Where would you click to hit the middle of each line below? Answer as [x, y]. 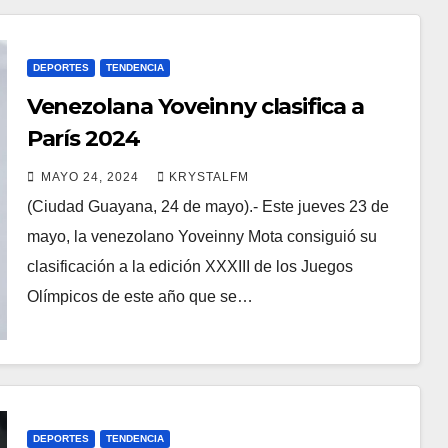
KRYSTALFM [208, 177]
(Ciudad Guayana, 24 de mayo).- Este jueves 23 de [207, 206]
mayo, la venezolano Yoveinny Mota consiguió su [201, 236]
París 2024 [83, 138]
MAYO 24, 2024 [91, 177]
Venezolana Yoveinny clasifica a [143, 106]
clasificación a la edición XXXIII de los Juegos [189, 266]
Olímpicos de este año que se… [139, 296]
